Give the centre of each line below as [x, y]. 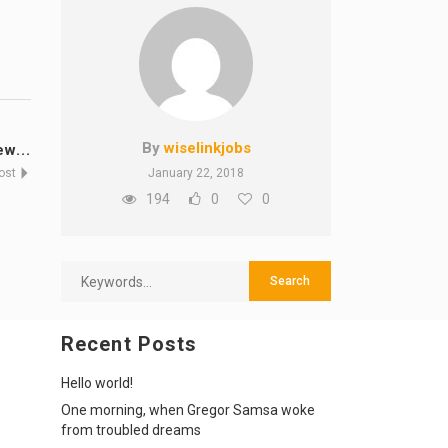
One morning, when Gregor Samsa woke [188, 410]
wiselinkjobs [207, 148]
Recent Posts [129, 344]
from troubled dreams [131, 430]
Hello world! [97, 383]
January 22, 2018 [196, 173]
